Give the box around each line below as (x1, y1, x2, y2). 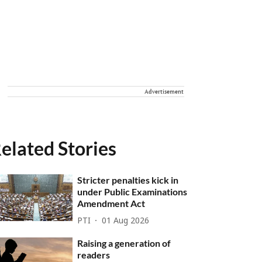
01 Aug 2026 (102, 216, 150, 226)
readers (77, 249, 111, 260)
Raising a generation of (77, 237, 171, 249)
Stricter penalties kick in (77, 174, 179, 185)
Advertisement (144, 88, 184, 95)
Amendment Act (77, 198, 146, 209)
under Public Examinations (77, 186, 188, 197)
